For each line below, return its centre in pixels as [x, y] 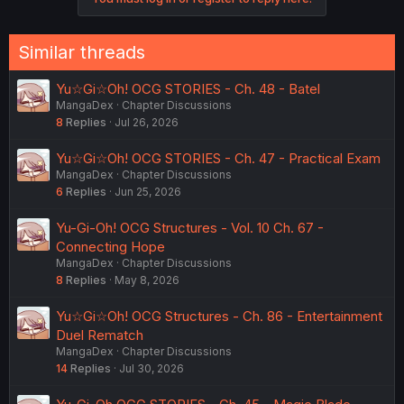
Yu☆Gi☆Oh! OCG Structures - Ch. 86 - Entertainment [219, 317]
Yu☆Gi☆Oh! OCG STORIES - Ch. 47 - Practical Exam [218, 159]
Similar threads [82, 53]
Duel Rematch [100, 335]
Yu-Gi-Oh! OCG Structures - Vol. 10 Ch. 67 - [190, 228]
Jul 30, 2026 [151, 369]
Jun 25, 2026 [148, 192]
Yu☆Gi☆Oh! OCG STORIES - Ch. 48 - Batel [188, 89]
